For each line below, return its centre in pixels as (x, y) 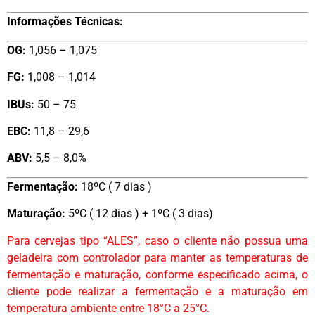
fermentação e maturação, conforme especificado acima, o (157, 274)
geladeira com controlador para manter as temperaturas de (157, 257)
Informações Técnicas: (65, 22)
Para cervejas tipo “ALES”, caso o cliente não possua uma (157, 240)
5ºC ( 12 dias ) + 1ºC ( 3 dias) (139, 214)
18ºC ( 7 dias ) (116, 186)
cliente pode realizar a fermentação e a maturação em (157, 291)
